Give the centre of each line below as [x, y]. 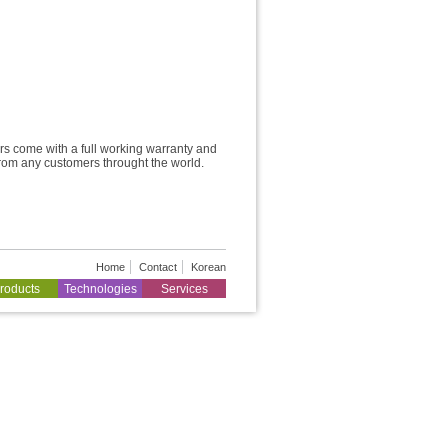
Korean [208, 267]
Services [184, 289]
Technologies [100, 289]
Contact [158, 267]
